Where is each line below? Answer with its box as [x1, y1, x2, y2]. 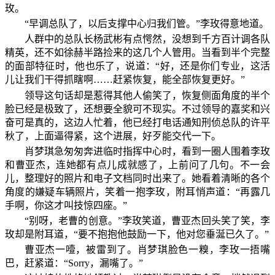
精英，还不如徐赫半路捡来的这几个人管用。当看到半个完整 [5, 47, 270, 58]
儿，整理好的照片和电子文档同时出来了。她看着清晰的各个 [5, 172, 270, 184]
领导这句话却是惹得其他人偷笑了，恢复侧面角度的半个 [25, 90, 270, 101]
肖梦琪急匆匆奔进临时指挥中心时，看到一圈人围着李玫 [25, 145, 270, 157]
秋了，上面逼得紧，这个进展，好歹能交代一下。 [5, 130, 221, 141]
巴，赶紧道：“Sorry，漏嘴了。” [5, 258, 143, 269]
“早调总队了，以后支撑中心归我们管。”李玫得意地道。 [25, 18, 269, 29]
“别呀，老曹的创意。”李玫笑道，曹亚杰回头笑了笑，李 [25, 215, 270, 226]
